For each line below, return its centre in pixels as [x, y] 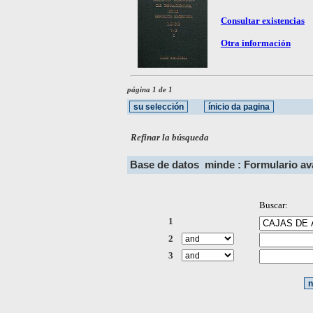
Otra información [255, 43]
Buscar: [274, 205]
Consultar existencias [262, 20]
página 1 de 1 [150, 90]
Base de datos [167, 165]
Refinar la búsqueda [170, 137]
